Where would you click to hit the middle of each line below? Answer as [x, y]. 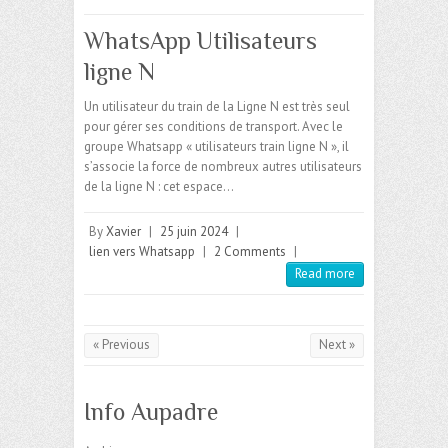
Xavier [123, 232]
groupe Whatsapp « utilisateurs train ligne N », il [216, 147]
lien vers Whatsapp [142, 252]
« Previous [121, 345]
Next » [337, 345]
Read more [325, 274]
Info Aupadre [151, 412]
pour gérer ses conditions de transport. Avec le [213, 127]
